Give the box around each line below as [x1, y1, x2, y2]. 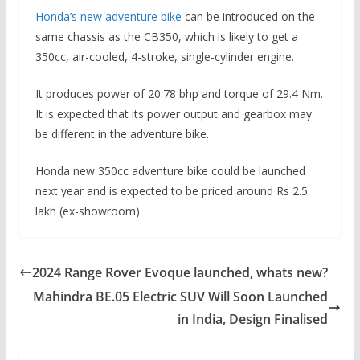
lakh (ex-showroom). [35, 203, 142, 219]
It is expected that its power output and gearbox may [35, 106, 312, 122]
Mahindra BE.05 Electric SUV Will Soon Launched [33, 288, 329, 306]
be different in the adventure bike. [35, 126, 209, 142]
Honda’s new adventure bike [35, 9, 182, 25]
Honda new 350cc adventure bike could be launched [35, 163, 305, 179]
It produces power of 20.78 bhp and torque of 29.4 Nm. [35, 86, 323, 102]
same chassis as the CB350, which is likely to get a [35, 29, 298, 45]
